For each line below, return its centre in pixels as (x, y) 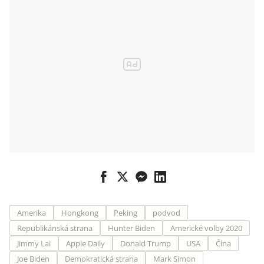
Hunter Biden (131, 228)
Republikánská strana (55, 228)
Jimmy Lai (34, 243)
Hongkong (80, 213)
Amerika (32, 213)
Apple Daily (85, 243)
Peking (126, 213)
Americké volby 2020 (206, 228)
